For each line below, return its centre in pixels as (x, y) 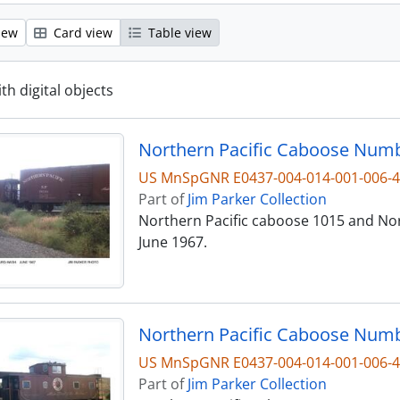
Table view (178, 33)
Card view (81, 33)
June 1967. (172, 242)
